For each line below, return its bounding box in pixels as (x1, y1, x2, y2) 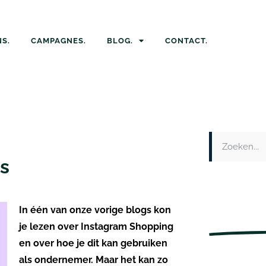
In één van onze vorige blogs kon (19, 204, 171, 216)
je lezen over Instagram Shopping (19, 221, 173, 233)
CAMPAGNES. (31, 36, 86, 45)
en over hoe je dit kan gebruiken (19, 237, 167, 249)
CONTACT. (165, 36, 208, 45)
